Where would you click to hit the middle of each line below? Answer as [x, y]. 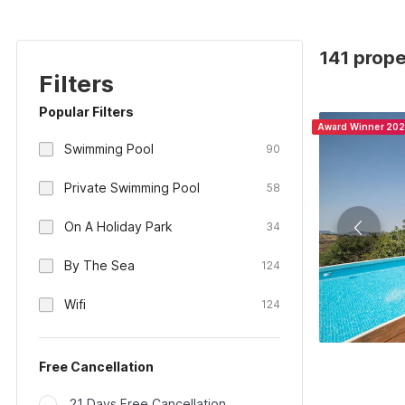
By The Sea [99, 265]
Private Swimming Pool [132, 188]
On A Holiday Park [118, 226]
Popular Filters [86, 112]
